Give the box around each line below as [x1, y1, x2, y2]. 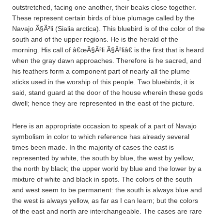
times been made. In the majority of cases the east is [12, 143, 174, 151]
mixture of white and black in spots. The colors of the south [12, 175, 192, 183]
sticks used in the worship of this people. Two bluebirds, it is [12, 78, 194, 86]
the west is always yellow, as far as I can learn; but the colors [12, 197, 198, 204]
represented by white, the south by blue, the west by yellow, [12, 154, 194, 162]
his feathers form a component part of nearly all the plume [12, 67, 190, 75]
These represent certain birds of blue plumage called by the [12, 14, 195, 22]
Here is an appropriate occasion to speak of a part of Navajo [12, 122, 197, 130]
